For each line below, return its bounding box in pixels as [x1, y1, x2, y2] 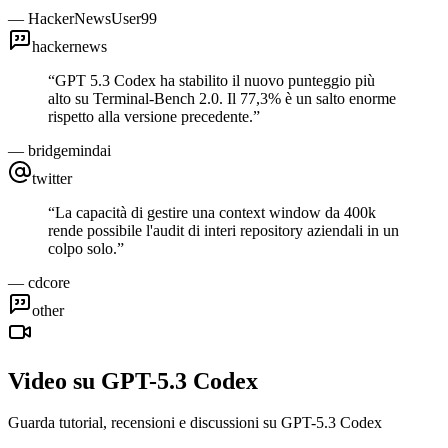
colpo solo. [48, 239, 117, 257]
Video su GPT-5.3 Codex [8, 367, 258, 394]
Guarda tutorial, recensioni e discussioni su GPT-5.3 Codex [8, 414, 382, 432]
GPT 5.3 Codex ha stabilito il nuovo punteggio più [55, 71, 375, 89]
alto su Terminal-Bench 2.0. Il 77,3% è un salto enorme [48, 89, 396, 107]
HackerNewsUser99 [28, 9, 157, 27]
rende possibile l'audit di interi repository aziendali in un [48, 221, 399, 239]
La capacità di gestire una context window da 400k [55, 203, 376, 221]
